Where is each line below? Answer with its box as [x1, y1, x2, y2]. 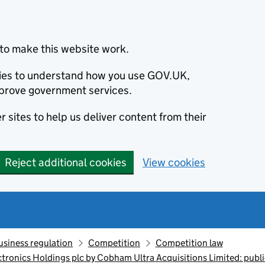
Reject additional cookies [5, 156, 127, 169]
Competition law [155, 237, 223, 248]
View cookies [143, 156, 205, 169]
